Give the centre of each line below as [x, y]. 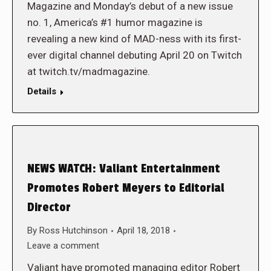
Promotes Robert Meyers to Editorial [126, 188]
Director [49, 207]
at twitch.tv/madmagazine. [90, 71]
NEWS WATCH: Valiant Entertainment [124, 169]
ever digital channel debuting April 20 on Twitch [135, 55]
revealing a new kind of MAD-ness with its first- [134, 39]
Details [42, 91]
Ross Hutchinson [73, 230]
